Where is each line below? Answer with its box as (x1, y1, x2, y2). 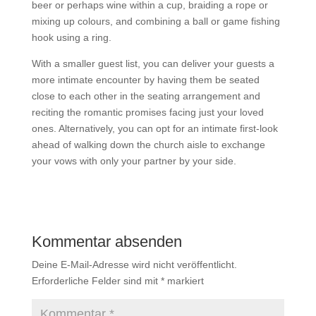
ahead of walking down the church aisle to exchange (31, 139, 265, 150)
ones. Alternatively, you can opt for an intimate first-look (31, 123, 278, 134)
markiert (164, 275, 204, 286)
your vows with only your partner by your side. (31, 155, 236, 166)
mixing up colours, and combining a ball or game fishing (31, 16, 280, 27)
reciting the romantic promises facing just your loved (31, 107, 264, 118)
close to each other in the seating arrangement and (31, 90, 260, 102)
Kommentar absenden (31, 233, 182, 250)
